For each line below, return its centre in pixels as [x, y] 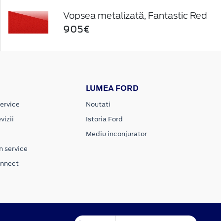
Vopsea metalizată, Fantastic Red [135, 15]
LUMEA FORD [112, 88]
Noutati [98, 104]
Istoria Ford [105, 119]
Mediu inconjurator [117, 134]
